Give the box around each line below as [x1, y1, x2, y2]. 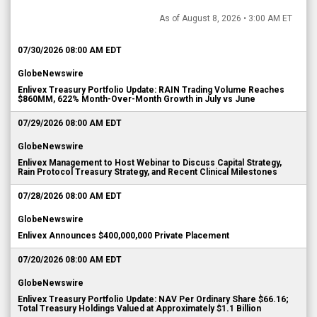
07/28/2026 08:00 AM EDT [18, 191, 122, 201]
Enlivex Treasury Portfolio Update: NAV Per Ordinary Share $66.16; [18, 294, 289, 304]
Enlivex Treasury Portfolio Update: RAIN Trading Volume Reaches [18, 85, 284, 95]
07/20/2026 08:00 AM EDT [18, 255, 122, 265]
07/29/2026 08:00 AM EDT [18, 118, 122, 128]
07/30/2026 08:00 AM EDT [18, 45, 122, 55]
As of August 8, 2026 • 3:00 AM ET [159, 13, 292, 23]
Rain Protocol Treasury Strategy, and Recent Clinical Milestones [18, 167, 277, 177]
